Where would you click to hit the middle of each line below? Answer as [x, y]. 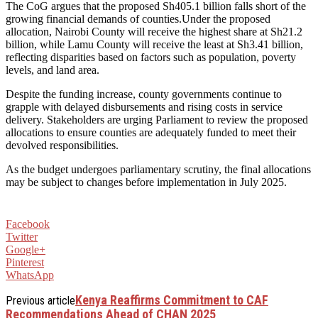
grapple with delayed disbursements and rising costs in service [144, 106]
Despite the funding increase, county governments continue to [144, 94]
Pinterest [25, 262]
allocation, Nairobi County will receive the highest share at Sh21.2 [154, 31]
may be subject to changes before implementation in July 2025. [146, 182]
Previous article [40, 300]
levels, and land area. [53, 70]
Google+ [26, 249]
